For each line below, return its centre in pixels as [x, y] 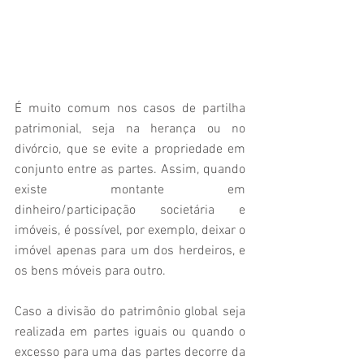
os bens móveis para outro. [90, 272]
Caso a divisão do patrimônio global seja [130, 312]
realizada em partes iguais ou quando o [130, 333]
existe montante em [130, 191]
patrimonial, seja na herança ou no [130, 130]
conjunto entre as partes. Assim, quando [130, 170]
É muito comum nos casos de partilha [130, 109]
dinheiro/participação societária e [130, 211]
